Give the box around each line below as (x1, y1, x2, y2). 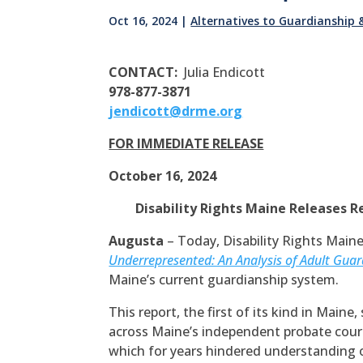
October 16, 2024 (109, 167, 217, 186)
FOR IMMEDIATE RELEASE (109, 135, 264, 153)
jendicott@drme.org (109, 102, 243, 121)
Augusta (109, 232, 164, 250)
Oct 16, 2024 (109, 13, 178, 29)
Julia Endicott (184, 63, 266, 82)
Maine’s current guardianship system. (109, 271, 340, 289)
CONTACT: (109, 63, 185, 82)
